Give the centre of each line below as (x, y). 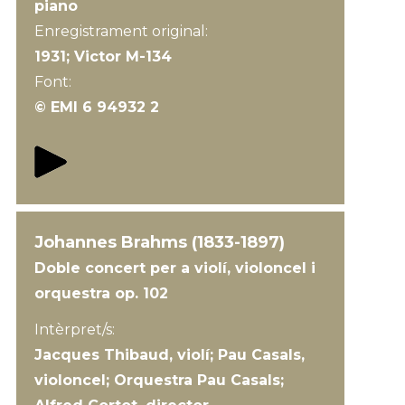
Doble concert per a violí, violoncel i (174, 268)
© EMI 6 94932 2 (96, 107)
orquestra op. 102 (101, 293)
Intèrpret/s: (74, 330)
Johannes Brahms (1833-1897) (159, 242)
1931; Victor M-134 (103, 57)
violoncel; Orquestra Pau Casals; (159, 380)
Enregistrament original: (122, 31)
